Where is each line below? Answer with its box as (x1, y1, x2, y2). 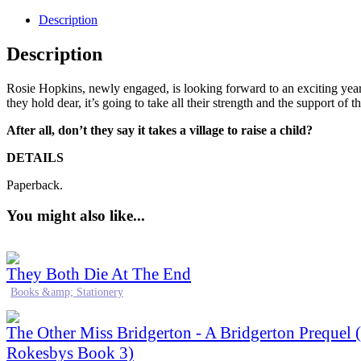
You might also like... (6, 207, 145, 225)
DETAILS (6, 150, 67, 164)
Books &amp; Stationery (10, 286, 123, 299)
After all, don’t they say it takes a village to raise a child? (6, 122, 313, 137)
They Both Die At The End (6, 264, 191, 284)
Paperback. (6, 177, 63, 192)
